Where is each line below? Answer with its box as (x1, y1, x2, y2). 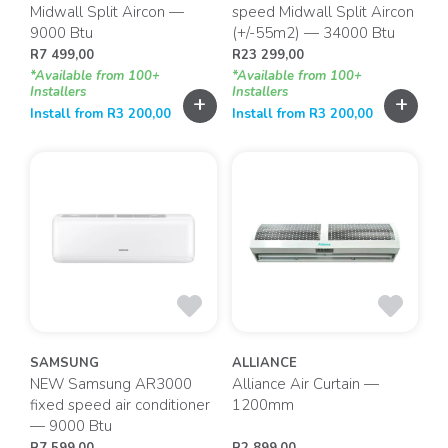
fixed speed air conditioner (30, 394, 210, 415)
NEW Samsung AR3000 (30, 373, 192, 394)
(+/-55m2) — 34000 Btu (231, 22, 395, 43)
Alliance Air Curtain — (231, 373, 379, 394)
